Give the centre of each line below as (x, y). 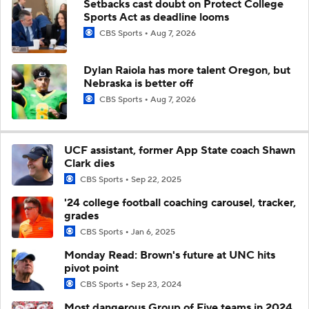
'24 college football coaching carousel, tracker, (180, 203)
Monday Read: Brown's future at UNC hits (170, 256)
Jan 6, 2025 (153, 232)
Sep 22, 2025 (156, 179)
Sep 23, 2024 (156, 285)
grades (81, 216)
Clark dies (89, 163)
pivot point (91, 269)
